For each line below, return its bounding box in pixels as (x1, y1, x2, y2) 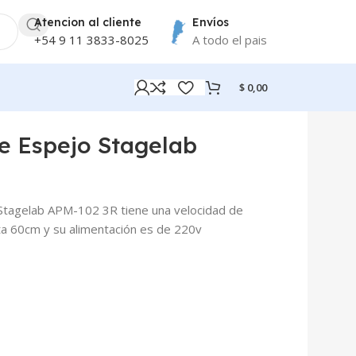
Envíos (192, 14, 229, 29)
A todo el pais (192, 31, 267, 48)
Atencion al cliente (34, 14, 141, 29)
